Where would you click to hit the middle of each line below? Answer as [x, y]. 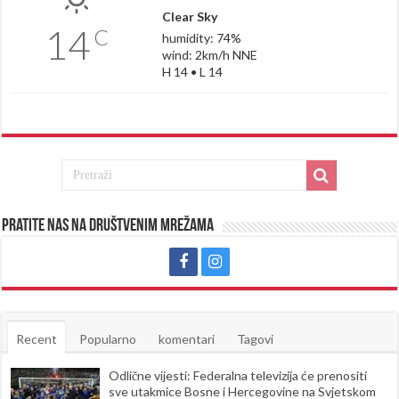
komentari [187, 338]
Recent [37, 338]
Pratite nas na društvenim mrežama [108, 226]
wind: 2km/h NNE [209, 54]
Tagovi [256, 338]
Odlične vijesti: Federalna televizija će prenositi [238, 375]
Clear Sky [189, 16]
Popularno [108, 338]
